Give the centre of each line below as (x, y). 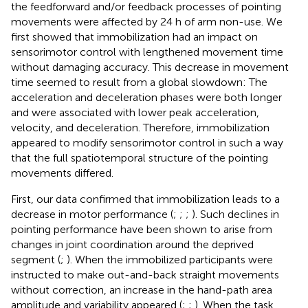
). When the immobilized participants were (170, 260)
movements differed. (62, 173)
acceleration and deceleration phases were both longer (146, 98)
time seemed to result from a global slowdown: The (139, 82)
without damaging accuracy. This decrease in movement (150, 67)
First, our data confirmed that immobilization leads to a (145, 199)
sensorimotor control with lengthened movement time (147, 52)
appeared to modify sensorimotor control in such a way (147, 143)
